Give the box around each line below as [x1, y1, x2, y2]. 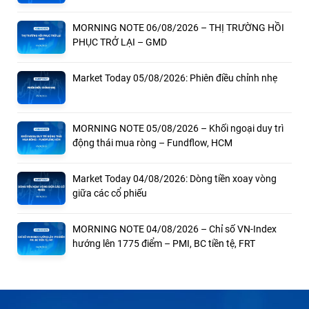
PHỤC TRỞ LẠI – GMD [72, 36, 167, 48]
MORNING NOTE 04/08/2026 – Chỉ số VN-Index [72, 223, 277, 235]
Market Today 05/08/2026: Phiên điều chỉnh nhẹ [72, 72, 277, 83]
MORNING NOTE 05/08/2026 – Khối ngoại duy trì [72, 122, 283, 134]
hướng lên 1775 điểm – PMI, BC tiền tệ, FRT [72, 237, 255, 249]
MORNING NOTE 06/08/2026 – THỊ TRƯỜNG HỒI [72, 21, 284, 33]
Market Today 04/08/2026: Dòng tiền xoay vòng [72, 172, 277, 184]
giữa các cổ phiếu [72, 187, 147, 199]
